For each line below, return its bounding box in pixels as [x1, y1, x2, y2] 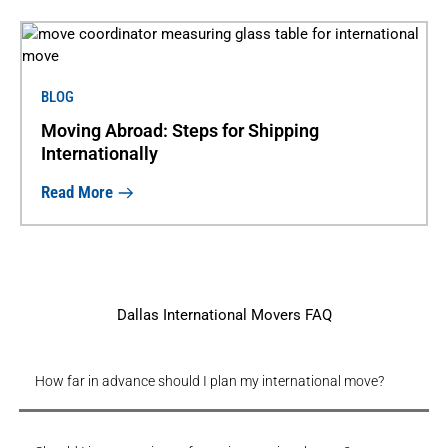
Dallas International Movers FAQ [116, 306, 332, 325]
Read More [40, 182, 113, 202]
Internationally [40, 142, 158, 164]
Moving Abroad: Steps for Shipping [40, 119, 319, 141]
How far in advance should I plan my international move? [34, 373, 384, 390]
